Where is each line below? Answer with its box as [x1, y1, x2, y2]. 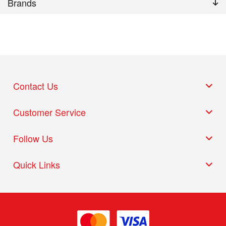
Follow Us [13, 131, 53, 145]
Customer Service [13, 105, 86, 119]
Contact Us [13, 79, 59, 92]
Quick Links [13, 157, 61, 171]
